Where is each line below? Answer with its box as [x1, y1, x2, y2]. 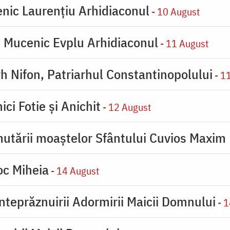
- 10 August [149, 4, 200, 18]
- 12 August [101, 100, 151, 114]
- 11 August [158, 36, 208, 50]
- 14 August [49, 163, 99, 178]
